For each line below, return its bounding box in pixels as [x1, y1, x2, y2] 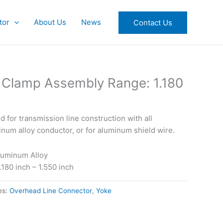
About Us [34, 17, 66, 27]
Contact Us [133, 17, 172, 27]
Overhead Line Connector [9, 187, 92, 195]
